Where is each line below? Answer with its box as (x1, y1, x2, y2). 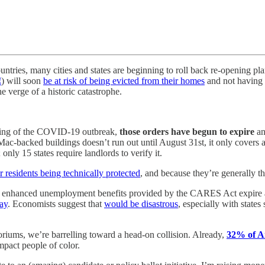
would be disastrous (104, 198, 178, 209)
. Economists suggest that (8, 198, 104, 209)
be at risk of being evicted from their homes (43, 75, 205, 86)
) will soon (1, 75, 43, 86)
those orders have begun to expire (119, 126, 257, 137)
